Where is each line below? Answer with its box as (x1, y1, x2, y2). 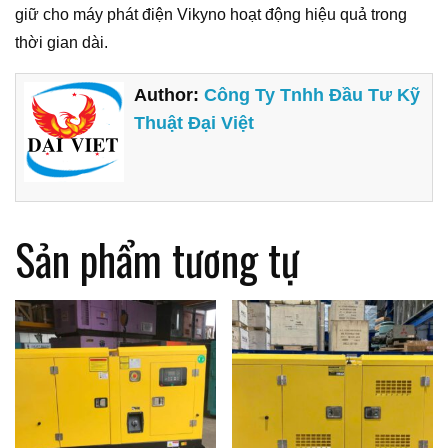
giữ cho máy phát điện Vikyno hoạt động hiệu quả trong (15, 6, 407, 24)
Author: (134, 85, 205, 106)
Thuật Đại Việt (134, 113, 255, 134)
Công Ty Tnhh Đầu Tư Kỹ (204, 85, 421, 106)
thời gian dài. (15, 34, 108, 52)
